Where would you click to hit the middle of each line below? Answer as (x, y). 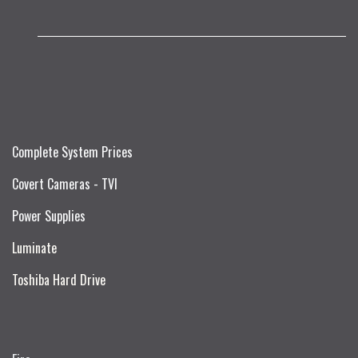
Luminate (34, 247)
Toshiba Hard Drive (59, 279)
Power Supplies (49, 215)
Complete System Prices (72, 151)
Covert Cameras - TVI (65, 183)
